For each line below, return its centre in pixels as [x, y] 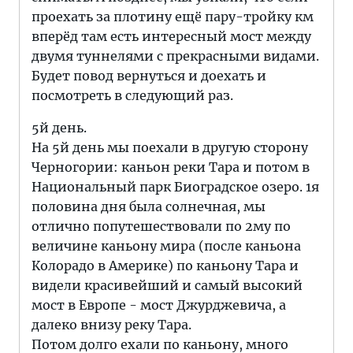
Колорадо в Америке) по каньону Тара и [165, 266]
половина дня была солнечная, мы [149, 206]
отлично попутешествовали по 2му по [161, 226]
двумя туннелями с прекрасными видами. [175, 56]
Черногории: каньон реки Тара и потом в [171, 167]
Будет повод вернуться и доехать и [149, 76]
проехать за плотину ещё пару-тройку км [173, 17]
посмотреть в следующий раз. [132, 95]
